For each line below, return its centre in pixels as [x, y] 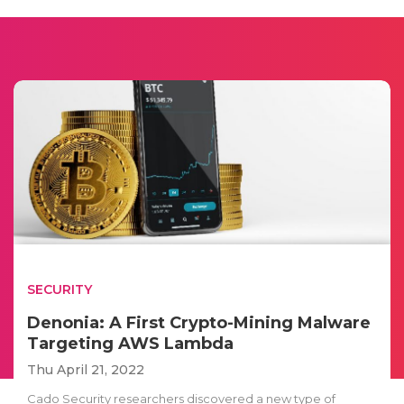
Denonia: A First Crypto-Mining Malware [199, 322]
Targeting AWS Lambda [130, 343]
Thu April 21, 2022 [86, 369]
